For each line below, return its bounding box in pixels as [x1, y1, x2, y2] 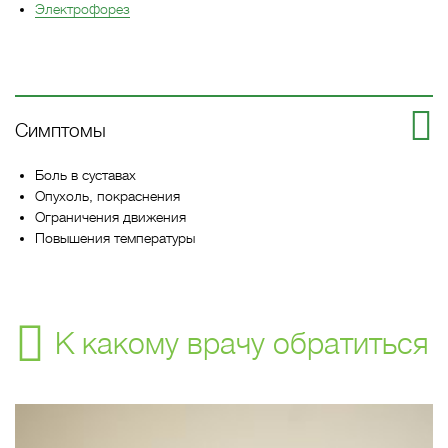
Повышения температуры [35, 229, 195, 246]
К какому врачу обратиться [55, 327, 429, 362]
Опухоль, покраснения [35, 187, 184, 204]
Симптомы [15, 119, 106, 141]
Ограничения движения [35, 208, 190, 225]
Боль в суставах [35, 166, 140, 183]
